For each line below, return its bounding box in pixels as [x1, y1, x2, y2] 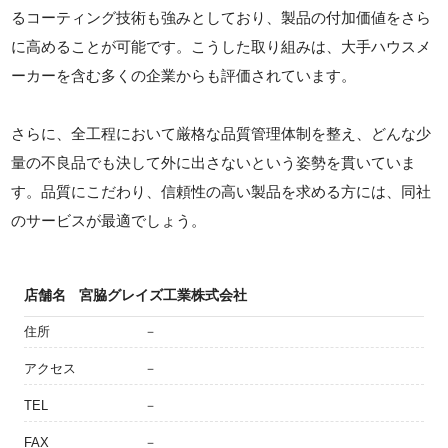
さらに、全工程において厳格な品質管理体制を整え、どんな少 [11, 125, 432, 143]
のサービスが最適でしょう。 [11, 212, 207, 230]
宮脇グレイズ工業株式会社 [79, 287, 247, 304]
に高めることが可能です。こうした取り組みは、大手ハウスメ [11, 38, 432, 56]
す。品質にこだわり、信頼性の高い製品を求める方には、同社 [11, 183, 432, 201]
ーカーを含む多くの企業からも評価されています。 [11, 67, 357, 85]
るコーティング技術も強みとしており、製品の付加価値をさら [11, 9, 432, 27]
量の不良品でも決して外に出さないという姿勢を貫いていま [11, 154, 417, 172]
